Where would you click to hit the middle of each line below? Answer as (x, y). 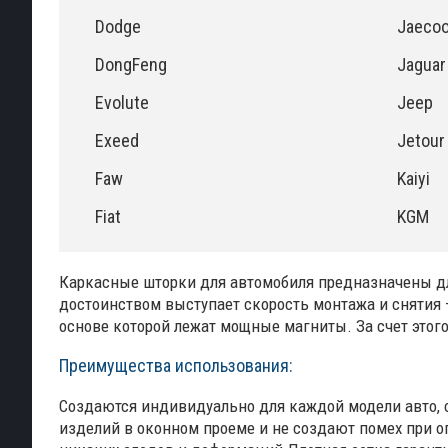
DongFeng (131, 64)
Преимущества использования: (176, 365)
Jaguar (421, 64)
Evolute (122, 102)
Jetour (420, 140)
